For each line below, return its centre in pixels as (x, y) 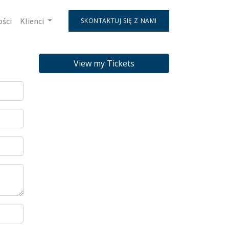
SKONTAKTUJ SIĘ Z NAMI (119, 20)
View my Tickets (104, 63)
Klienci (32, 21)
